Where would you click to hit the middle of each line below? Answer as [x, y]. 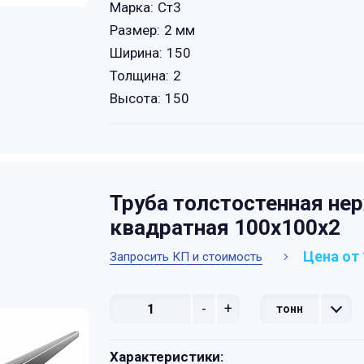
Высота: [135, 98]
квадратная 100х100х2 [225, 227]
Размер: [135, 30]
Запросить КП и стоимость [186, 256]
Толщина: [139, 76]
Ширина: [136, 53]
